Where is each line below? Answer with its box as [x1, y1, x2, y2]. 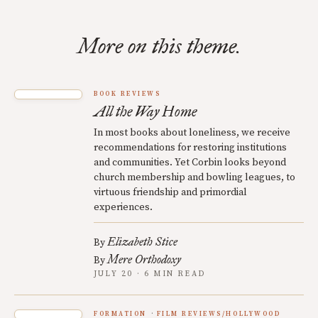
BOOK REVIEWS [94, 89, 161, 98]
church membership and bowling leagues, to [94, 170, 295, 184]
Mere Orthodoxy [107, 252, 181, 266]
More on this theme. [77, 33, 241, 59]
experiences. [94, 200, 153, 214]
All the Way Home [94, 102, 197, 120]
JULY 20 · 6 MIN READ [94, 268, 205, 279]
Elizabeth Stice [107, 234, 177, 248]
